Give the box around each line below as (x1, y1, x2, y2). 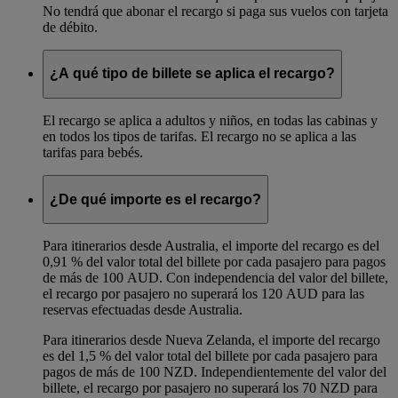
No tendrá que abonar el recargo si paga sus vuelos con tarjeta (43, 3, 388, 19)
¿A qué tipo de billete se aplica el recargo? (50, 66, 335, 82)
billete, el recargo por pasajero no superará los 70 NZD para (43, 380, 378, 396)
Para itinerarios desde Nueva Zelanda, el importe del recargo (43, 332, 380, 348)
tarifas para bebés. (43, 145, 143, 161)
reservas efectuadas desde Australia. (43, 302, 243, 318)
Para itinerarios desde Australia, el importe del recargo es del (43, 238, 379, 254)
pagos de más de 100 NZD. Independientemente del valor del (43, 364, 386, 380)
